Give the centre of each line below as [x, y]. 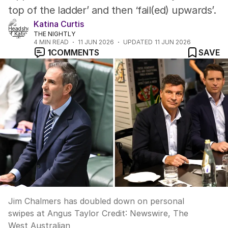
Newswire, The [159, 213]
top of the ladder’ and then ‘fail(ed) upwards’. [112, 10]
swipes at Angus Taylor [54, 213]
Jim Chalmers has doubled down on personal [96, 201]
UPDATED [138, 42]
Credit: [115, 213]
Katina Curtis [59, 24]
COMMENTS [75, 52]
